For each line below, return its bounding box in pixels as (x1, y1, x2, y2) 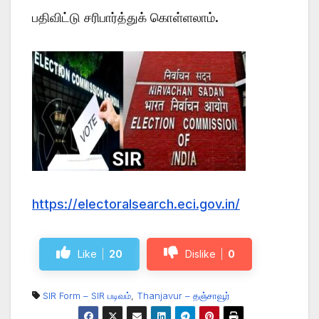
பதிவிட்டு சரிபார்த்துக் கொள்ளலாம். (32, 10, 219, 26)
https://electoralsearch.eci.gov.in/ (32, 197, 240, 212)
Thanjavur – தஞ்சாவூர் (137, 290, 230, 302)
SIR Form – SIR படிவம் (43, 290, 131, 302)
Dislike (185, 248, 216, 261)
